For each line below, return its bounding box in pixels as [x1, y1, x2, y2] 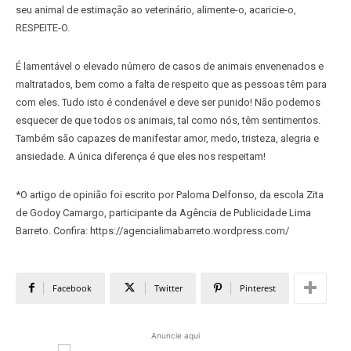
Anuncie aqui [151, 330, 200, 340]
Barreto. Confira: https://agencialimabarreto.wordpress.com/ [16, 224, 289, 237]
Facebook [52, 281, 92, 294]
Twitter [154, 281, 183, 294]
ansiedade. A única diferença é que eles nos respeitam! [16, 150, 266, 162]
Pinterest [240, 281, 276, 294]
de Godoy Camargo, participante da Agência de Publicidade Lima [16, 206, 311, 219]
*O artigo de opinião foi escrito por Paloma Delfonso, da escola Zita [16, 188, 324, 201]
